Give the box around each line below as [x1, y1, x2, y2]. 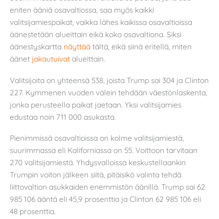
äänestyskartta [10, 41, 64, 51]
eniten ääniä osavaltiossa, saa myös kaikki [10, 4, 154, 15]
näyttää [64, 41, 92, 51]
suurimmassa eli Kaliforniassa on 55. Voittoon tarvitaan [10, 145, 197, 155]
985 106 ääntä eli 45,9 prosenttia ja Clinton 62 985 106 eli [10, 194, 201, 204]
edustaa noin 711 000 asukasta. [10, 111, 116, 122]
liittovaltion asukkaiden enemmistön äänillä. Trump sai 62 [10, 182, 205, 192]
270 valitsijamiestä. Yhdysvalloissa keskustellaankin [10, 157, 186, 168]
